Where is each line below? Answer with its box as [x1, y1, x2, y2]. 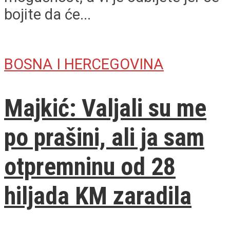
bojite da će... [4, 5, 91, 23]
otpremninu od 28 [4, 151, 176, 181]
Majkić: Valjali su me [4, 93, 206, 123]
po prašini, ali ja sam [4, 122, 204, 152]
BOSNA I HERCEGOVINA [4, 55, 164, 73]
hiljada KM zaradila [4, 181, 191, 210]
